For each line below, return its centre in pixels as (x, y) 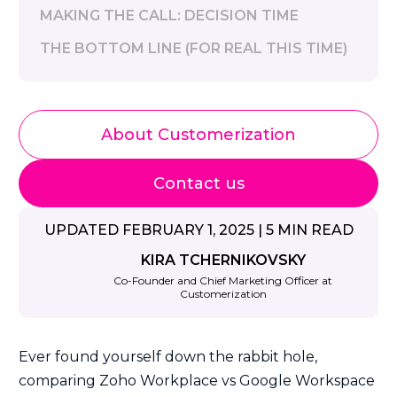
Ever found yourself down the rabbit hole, (168, 357)
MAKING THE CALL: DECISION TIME (169, 16)
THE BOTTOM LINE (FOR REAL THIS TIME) (194, 48)
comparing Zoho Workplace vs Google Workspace (197, 381)
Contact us (198, 183)
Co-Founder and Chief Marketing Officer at (223, 280)
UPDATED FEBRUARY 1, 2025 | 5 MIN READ (198, 230)
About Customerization (198, 135)
